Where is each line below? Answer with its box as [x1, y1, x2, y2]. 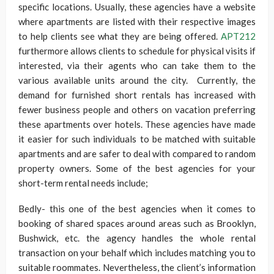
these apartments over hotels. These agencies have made [18, 119, 256, 130]
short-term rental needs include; [18, 177, 148, 188]
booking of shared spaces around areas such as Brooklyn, [18, 218, 256, 229]
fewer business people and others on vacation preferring [18, 104, 256, 115]
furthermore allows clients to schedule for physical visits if [18, 45, 256, 56]
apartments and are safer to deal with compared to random [18, 148, 256, 159]
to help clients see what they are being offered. [18, 31, 221, 42]
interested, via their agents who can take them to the [18, 60, 256, 71]
